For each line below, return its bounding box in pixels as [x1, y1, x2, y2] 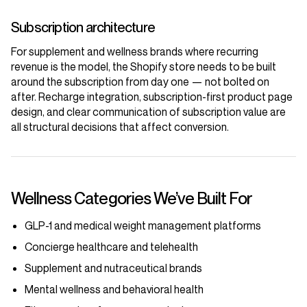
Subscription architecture [11, 19, 155, 36]
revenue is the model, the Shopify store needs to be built [11, 60, 276, 74]
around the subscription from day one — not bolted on [11, 75, 269, 89]
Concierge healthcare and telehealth [25, 240, 198, 254]
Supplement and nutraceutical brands [25, 261, 202, 275]
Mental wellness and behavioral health [25, 282, 204, 297]
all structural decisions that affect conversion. [11, 120, 229, 134]
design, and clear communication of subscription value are [11, 105, 286, 119]
